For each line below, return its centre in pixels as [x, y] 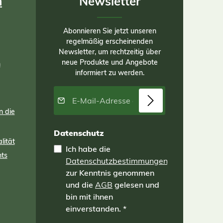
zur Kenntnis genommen [110, 173]
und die [80, 185]
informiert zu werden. [110, 73]
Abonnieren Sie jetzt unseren [110, 31]
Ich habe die [89, 149]
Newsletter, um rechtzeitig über [110, 52]
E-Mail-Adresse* [136, 91]
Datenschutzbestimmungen [117, 161]
